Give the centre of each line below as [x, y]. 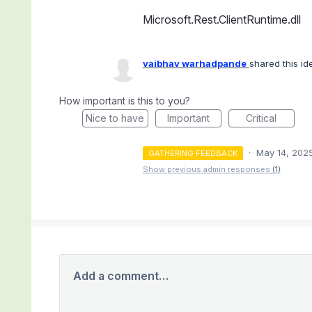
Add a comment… [120, 276]
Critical [262, 118]
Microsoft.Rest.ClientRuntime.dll [221, 20]
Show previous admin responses [207, 170]
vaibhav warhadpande [194, 64]
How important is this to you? [124, 101]
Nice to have [115, 118]
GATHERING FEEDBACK [193, 154]
